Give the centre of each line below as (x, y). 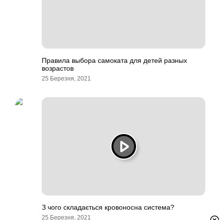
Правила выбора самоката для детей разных (114, 60)
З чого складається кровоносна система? (108, 207)
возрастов (58, 68)
